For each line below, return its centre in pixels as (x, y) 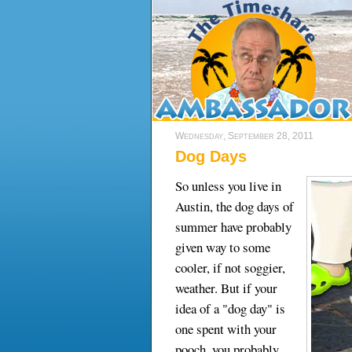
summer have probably (233, 227)
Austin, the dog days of (235, 207)
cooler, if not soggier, (230, 268)
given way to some (223, 247)
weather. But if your (226, 288)
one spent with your (226, 329)
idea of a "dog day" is (230, 309)
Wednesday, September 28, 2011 (244, 136)
